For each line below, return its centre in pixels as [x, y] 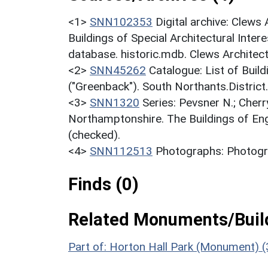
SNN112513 [121, 151]
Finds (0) [103, 185]
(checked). [94, 135]
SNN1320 [115, 103]
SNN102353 [121, 22]
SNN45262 [118, 71]
